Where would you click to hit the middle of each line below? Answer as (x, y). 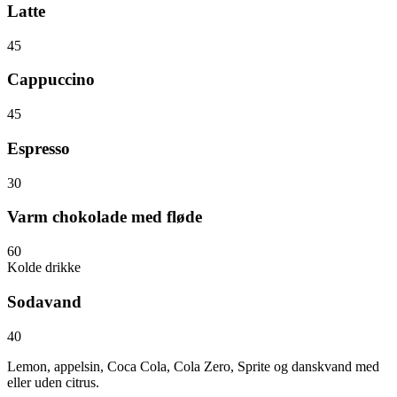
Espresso (39, 148)
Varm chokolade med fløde (105, 217)
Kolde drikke (44, 268)
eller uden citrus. (53, 382)
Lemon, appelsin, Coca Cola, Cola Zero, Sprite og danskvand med (193, 366)
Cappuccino (51, 80)
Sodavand (44, 301)
